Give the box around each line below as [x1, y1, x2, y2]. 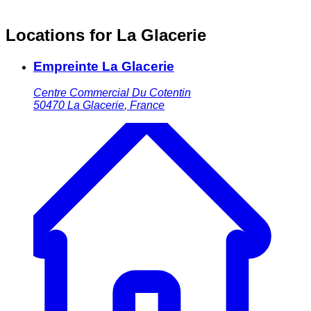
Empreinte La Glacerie [33, 58, 174, 74]
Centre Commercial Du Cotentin [33, 87, 191, 99]
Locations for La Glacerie [6, 25, 206, 44]
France [130, 99, 165, 112]
